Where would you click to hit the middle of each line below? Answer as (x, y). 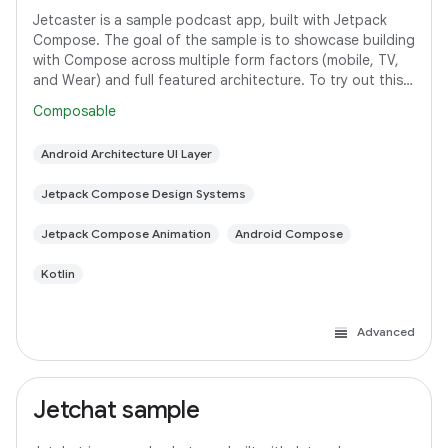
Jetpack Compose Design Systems (143, 193)
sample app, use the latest (120, 100)
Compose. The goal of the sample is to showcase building (224, 40)
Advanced (386, 331)
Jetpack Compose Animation (126, 233)
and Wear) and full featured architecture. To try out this (218, 80)
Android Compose (289, 233)
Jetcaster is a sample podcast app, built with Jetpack (210, 20)
